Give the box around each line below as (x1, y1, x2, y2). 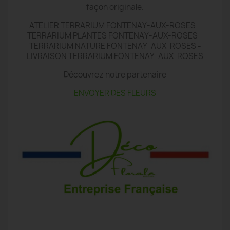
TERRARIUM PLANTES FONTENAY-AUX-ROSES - (27, 30, 203, 41)
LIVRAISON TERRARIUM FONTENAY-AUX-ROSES (27, 50, 203, 62)
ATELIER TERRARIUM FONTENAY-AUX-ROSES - (29, 20, 201, 31)
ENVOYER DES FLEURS (74, 87, 156, 99)
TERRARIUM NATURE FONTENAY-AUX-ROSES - (29, 40, 201, 51)
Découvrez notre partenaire (64, 69, 166, 80)
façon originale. (86, 1, 144, 12)
